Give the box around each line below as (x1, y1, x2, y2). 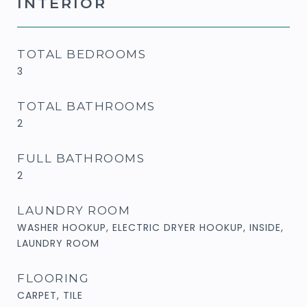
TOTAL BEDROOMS (17, 47, 146, 61)
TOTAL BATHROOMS (17, 99, 156, 113)
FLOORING (17, 271, 89, 285)
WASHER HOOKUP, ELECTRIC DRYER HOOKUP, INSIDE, (17, 220, 284, 234)
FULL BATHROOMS (17, 151, 145, 165)
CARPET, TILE (17, 288, 83, 302)
